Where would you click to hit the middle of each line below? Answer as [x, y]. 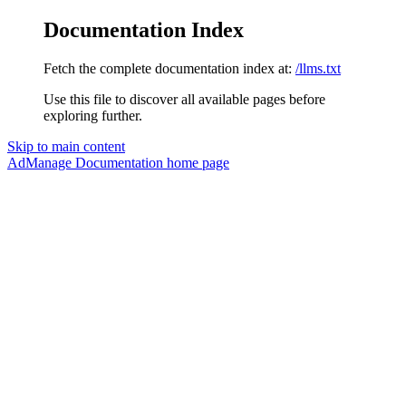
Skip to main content [66, 146]
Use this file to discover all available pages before [184, 99]
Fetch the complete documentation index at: [168, 68]
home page [196, 162]
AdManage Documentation [85, 162]
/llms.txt [318, 68]
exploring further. [93, 115]
